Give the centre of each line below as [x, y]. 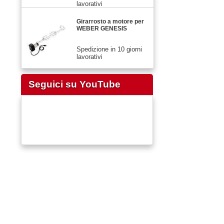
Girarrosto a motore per [110, 21]
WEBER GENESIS [102, 28]
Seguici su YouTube [74, 84]
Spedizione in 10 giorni [109, 49]
